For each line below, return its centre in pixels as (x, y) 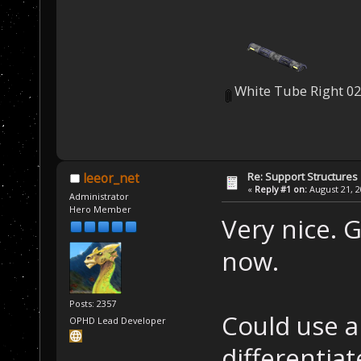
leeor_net (111, 178)
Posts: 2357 (93, 303)
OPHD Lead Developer (118, 321)
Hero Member (101, 209)
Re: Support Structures (303, 176)
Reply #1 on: (281, 189)
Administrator (100, 196)
